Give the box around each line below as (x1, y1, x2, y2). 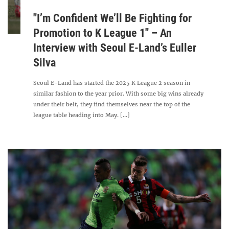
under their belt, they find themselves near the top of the (33, 101, 191, 108)
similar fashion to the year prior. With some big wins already (33, 90, 204, 97)
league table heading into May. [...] (33, 111, 130, 119)
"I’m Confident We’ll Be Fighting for (33, 12, 192, 25)
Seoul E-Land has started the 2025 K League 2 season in (33, 79, 191, 86)
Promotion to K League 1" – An (33, 27, 172, 39)
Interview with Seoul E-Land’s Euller (33, 41, 197, 54)
